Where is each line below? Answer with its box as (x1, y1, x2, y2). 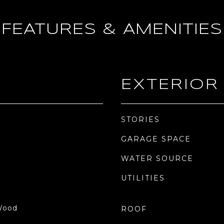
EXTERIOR (121, 78, 219, 92)
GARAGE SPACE (121, 134, 191, 143)
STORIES (121, 115, 160, 124)
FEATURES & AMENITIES (1, 22, 222, 37)
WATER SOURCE (121, 154, 193, 163)
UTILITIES (121, 173, 165, 182)
